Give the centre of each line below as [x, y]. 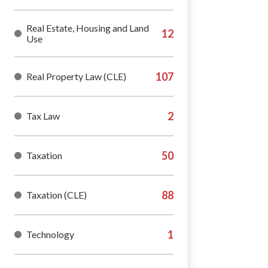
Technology [50, 234]
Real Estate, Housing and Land [88, 28]
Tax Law [43, 116]
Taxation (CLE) [57, 195]
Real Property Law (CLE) [76, 76]
